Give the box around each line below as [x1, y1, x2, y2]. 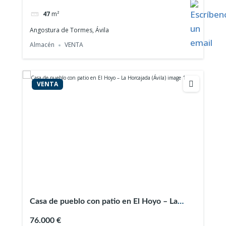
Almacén [30, 40, 55, 49]
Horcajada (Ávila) [30, 209, 90, 218]
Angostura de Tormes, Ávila [30, 25, 109, 34]
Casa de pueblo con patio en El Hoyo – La [30, 197, 178, 206]
